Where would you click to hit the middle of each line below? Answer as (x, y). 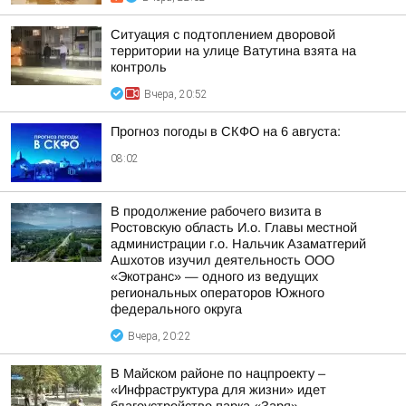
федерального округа (176, 309)
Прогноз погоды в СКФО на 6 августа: (226, 131)
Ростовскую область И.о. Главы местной (234, 227)
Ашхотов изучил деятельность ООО (222, 260)
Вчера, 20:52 (176, 94)
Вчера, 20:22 (159, 336)
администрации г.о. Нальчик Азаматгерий (238, 244)
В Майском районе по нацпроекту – (218, 373)
